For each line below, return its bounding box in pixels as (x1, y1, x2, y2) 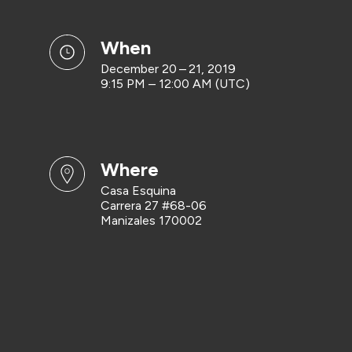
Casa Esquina (100, 183, 176, 198)
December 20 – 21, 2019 (100, 61, 236, 76)
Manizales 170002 (100, 213, 202, 228)
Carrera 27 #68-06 (100, 198, 207, 213)
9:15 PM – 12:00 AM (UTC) (100, 76, 250, 91)
